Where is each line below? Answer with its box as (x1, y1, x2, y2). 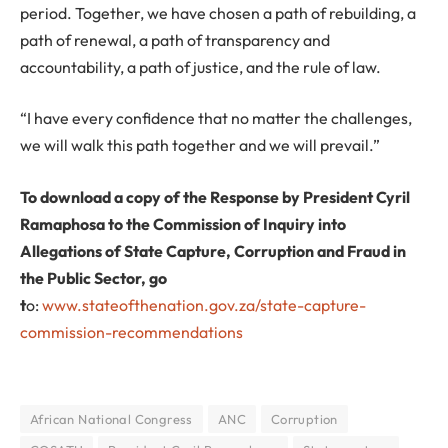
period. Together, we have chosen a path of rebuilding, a (20, 2, 416, 23)
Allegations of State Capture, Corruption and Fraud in (20, 240, 406, 261)
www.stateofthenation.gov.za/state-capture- (39, 294, 366, 315)
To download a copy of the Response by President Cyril (20, 186, 410, 207)
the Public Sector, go (20, 267, 167, 288)
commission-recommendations (20, 321, 249, 342)
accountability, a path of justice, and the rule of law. (20, 56, 381, 77)
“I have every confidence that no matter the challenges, (20, 108, 412, 129)
